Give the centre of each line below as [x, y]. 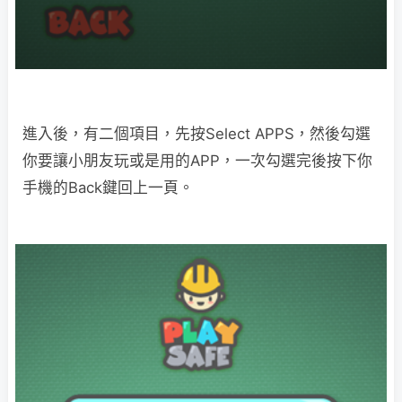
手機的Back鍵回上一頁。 [108, 187]
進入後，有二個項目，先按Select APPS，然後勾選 [197, 133]
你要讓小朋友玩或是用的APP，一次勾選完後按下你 [197, 160]
